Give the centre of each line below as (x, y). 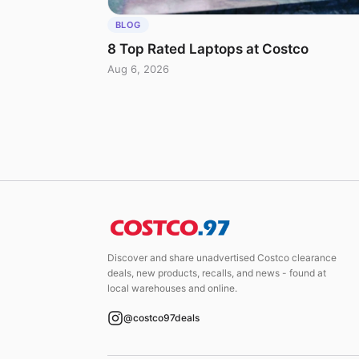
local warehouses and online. (172, 288)
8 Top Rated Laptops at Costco (208, 48)
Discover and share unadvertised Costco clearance (222, 257)
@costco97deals (161, 318)
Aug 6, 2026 (138, 69)
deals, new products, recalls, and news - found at (217, 272)
